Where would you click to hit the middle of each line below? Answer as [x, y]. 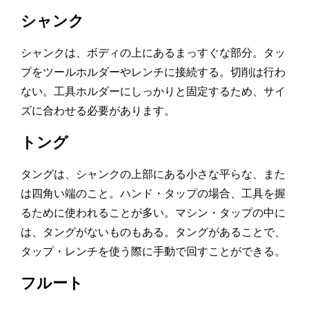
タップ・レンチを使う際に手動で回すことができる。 [153, 251]
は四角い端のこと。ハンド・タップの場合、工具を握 [153, 193]
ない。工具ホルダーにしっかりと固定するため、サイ [153, 91]
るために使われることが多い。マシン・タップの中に [153, 213]
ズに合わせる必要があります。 [98, 111]
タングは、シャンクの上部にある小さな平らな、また [153, 174]
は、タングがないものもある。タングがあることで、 [153, 232]
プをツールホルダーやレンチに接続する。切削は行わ [153, 72]
